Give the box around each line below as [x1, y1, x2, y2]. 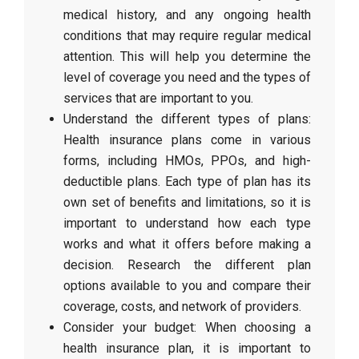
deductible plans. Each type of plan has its [63, 174, 311, 189]
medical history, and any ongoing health [63, 7, 311, 22]
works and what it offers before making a [63, 236, 311, 252]
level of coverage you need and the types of [63, 70, 311, 85]
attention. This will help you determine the [63, 49, 311, 64]
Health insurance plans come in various [63, 132, 311, 147]
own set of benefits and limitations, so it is [63, 195, 311, 210]
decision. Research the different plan [63, 257, 311, 272]
